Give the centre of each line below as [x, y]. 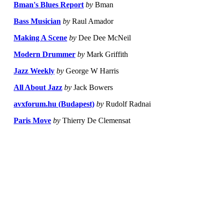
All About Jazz [38, 88]
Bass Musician [37, 21]
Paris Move [32, 121]
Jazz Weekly [34, 71]
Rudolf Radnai [127, 104]
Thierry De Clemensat [95, 121]
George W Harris [91, 71]
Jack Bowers [92, 88]
